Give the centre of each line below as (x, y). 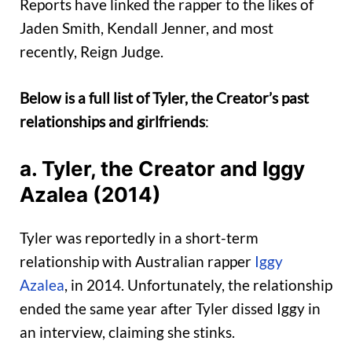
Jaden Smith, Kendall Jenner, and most (147, 28)
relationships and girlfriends (112, 121)
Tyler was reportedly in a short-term (139, 237)
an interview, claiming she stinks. (127, 332)
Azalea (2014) (90, 195)
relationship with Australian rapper (137, 261)
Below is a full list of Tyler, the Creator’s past (164, 97)
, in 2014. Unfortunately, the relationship (198, 284)
